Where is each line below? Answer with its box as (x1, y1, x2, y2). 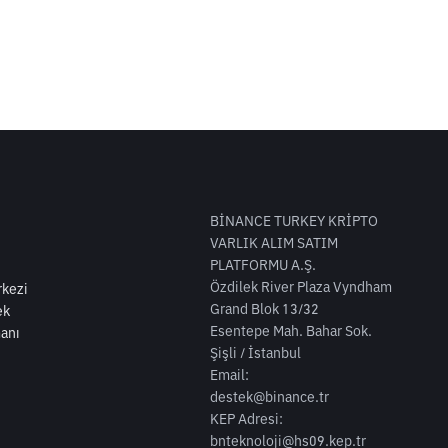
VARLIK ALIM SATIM (210, 234, 338, 252)
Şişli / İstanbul (210, 344, 301, 362)
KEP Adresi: (210, 410, 283, 428)
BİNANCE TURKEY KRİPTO (210, 212, 378, 230)
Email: (210, 366, 249, 384)
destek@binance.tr (210, 388, 329, 406)
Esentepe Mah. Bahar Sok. (210, 322, 372, 340)
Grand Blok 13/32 (210, 300, 319, 318)
